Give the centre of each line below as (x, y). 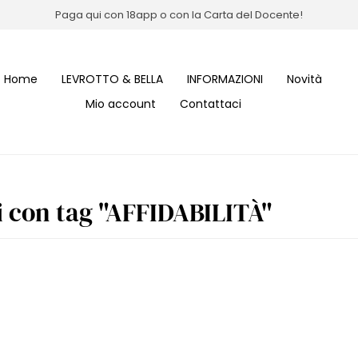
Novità (304, 80)
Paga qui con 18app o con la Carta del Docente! (179, 14)
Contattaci (210, 104)
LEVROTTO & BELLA (112, 80)
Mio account (120, 104)
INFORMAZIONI (225, 80)
